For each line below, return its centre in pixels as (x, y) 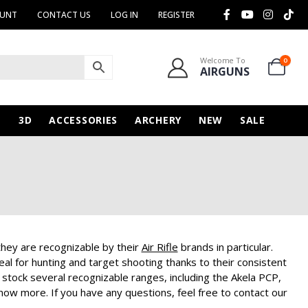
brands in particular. (225, 246)
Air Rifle (159, 246)
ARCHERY (158, 120)
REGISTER (176, 14)
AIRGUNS (225, 72)
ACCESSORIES (84, 120)
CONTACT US (64, 14)
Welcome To (223, 60)
